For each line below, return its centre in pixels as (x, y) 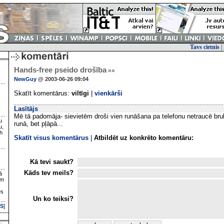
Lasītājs (26, 109)
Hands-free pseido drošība (60, 70)
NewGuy (25, 79)
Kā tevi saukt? (53, 161)
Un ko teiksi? (54, 198)
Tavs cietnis (205, 47)
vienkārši (108, 93)
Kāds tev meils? (50, 172)
